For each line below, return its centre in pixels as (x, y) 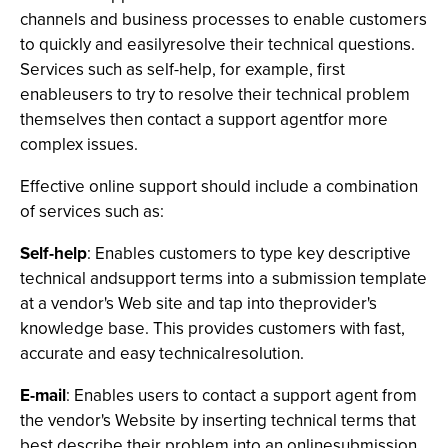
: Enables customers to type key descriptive (249, 253)
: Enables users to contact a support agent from (241, 395)
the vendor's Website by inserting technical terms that (218, 420)
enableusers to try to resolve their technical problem (215, 94)
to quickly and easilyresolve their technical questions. (217, 44)
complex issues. (79, 144)
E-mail (43, 395)
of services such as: (92, 211)
